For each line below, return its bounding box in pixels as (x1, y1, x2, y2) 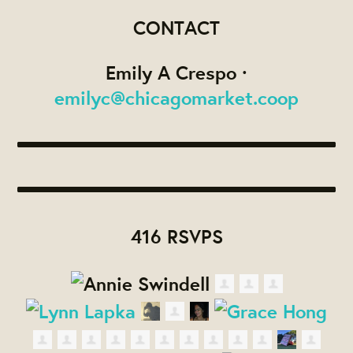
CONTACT (133, 14, 220, 40)
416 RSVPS (130, 223, 223, 249)
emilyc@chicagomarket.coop (54, 84, 299, 110)
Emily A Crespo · (106, 59, 247, 85)
